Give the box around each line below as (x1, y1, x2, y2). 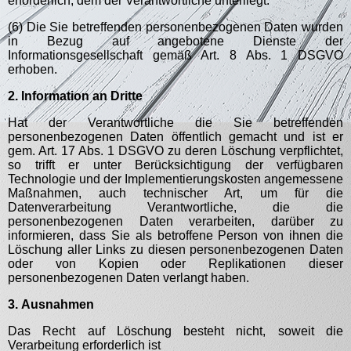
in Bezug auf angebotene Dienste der (8, 34, 343, 48)
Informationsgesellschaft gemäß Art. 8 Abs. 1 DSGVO (8, 49, 343, 62)
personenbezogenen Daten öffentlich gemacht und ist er (8, 130, 343, 143)
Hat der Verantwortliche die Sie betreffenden (8, 116, 343, 129)
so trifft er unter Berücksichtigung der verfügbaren (8, 158, 343, 172)
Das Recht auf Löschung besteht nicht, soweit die (8, 324, 343, 338)
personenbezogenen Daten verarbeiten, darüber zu (8, 215, 343, 228)
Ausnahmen (21, 298, 94, 311)
